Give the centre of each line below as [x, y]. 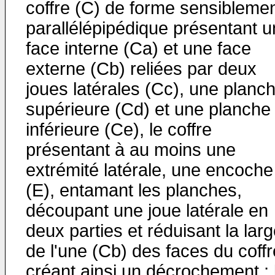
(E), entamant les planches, [134, 190]
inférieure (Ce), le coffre [119, 130]
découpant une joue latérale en [147, 211]
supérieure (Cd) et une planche [148, 109]
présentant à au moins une [131, 150]
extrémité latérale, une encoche [149, 170]
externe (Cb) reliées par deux [141, 69]
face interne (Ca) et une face [138, 48]
